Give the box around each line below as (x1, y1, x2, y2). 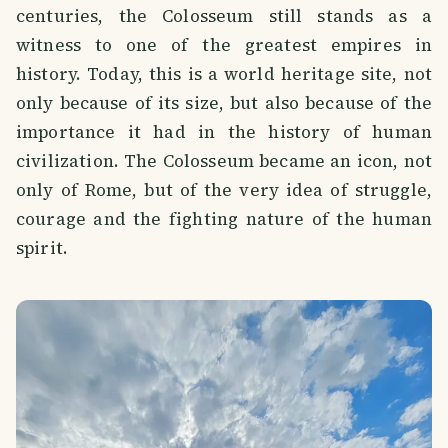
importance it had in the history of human (16, 119, 432, 144)
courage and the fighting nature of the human (16, 206, 432, 231)
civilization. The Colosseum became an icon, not (16, 148, 432, 173)
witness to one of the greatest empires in (16, 32, 432, 57)
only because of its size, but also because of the (16, 90, 432, 115)
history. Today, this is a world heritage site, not (16, 61, 432, 86)
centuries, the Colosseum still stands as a (16, 3, 432, 28)
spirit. (16, 235, 69, 260)
